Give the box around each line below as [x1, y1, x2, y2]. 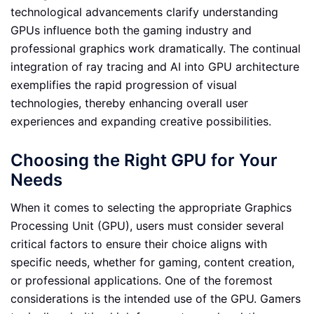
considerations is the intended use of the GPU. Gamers [11, 291, 301, 306]
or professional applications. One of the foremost [11, 273, 273, 287]
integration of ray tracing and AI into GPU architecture [11, 60, 299, 74]
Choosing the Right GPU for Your [11, 149, 278, 170]
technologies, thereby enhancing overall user [11, 96, 248, 110]
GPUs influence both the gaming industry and [11, 23, 252, 37]
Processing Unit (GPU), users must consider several [11, 218, 284, 233]
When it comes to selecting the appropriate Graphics [11, 200, 292, 214]
